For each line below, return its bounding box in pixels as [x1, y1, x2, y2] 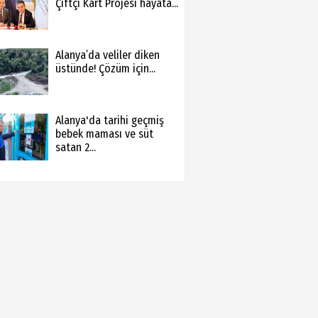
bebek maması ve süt [55, 127, 153, 141]
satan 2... [55, 141, 96, 154]
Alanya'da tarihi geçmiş [55, 114, 164, 127]
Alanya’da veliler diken [55, 48, 160, 62]
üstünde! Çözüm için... [55, 62, 155, 75]
